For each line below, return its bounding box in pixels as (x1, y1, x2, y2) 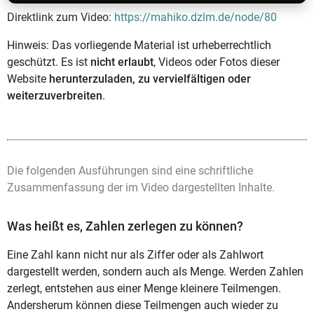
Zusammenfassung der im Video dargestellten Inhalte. (7, 180, 275, 194)
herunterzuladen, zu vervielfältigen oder (49, 71, 251, 86)
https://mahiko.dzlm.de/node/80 (114, 10, 277, 24)
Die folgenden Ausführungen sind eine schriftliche (7, 163, 253, 177)
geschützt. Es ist (7, 55, 90, 69)
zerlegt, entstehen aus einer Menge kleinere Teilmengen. (7, 281, 281, 295)
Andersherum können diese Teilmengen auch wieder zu (7, 298, 278, 312)
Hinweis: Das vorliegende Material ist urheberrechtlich (7, 38, 271, 52)
